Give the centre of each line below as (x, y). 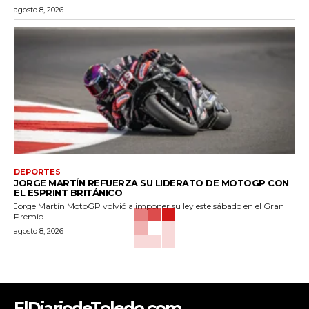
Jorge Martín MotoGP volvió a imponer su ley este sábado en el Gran (149, 206)
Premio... (32, 216)
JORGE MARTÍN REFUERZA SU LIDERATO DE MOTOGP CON (151, 182)
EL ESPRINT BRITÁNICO (68, 192)
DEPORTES (37, 171)
